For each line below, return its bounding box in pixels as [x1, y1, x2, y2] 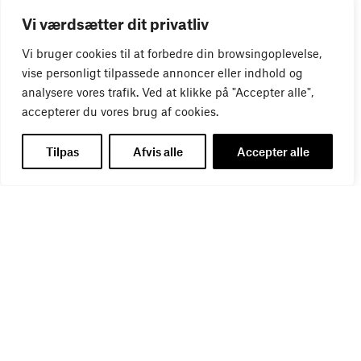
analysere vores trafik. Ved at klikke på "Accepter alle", [22, 85, 313, 99]
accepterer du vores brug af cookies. [22, 104, 218, 118]
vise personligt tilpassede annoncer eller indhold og [22, 65, 303, 80]
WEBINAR [18, 142, 71, 156]
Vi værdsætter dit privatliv [22, 15, 209, 33]
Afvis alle [132, 144, 183, 159]
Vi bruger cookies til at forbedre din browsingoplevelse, [22, 46, 322, 60]
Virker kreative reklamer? [18, 157, 158, 172]
